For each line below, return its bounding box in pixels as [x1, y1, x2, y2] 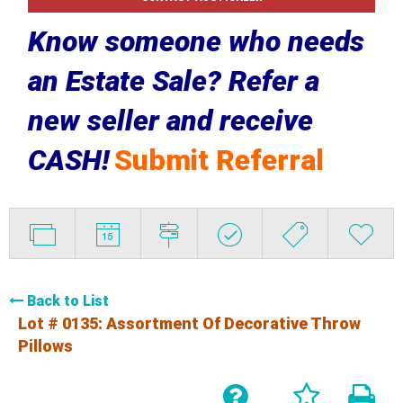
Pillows [18, 336, 73, 355]
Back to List [27, 291, 109, 309]
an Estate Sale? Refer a [27, 63, 319, 98]
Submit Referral [113, 142, 324, 177]
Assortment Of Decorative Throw [106, 313, 361, 333]
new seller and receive [27, 103, 313, 138]
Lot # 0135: [18, 313, 106, 333]
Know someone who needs [27, 23, 364, 58]
